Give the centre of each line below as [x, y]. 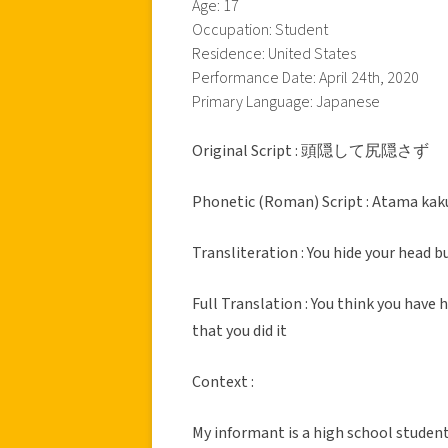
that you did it [239, 330]
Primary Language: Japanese [286, 101]
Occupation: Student [260, 29]
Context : [224, 381]
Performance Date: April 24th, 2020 [305, 77]
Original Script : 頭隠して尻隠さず [310, 150]
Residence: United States [274, 53]
